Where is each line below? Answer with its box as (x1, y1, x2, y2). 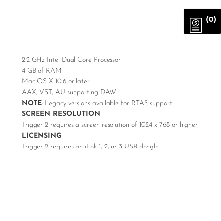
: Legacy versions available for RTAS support (42, 100, 172, 107)
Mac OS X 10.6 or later (22, 78, 90, 85)
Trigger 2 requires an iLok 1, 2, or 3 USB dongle (22, 143, 159, 150)
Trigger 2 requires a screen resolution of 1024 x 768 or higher (22, 121, 198, 129)
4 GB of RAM (22, 67, 62, 74)
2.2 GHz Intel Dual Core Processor (22, 56, 121, 64)
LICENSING (22, 132, 62, 140)
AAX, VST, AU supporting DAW (22, 89, 116, 96)
